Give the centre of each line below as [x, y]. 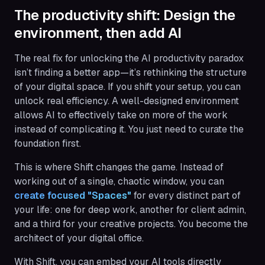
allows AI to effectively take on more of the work [121, 115]
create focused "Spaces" [73, 195]
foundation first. [48, 143]
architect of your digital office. [79, 238]
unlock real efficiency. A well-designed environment [127, 101]
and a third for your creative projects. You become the [131, 224]
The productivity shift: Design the [125, 15]
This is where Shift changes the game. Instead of [119, 167]
